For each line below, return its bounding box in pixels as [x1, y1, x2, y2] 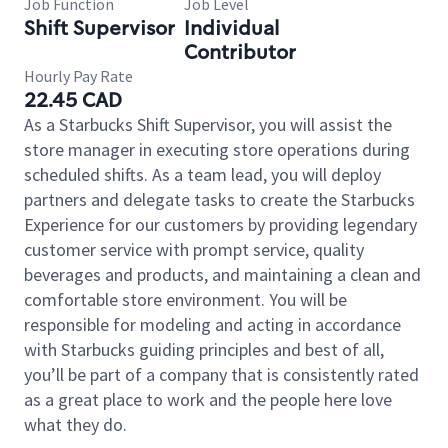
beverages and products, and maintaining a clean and [24, 263, 421, 286]
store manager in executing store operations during [24, 138, 410, 161]
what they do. [24, 413, 127, 436]
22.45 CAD [24, 87, 122, 113]
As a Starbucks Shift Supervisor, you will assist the [24, 113, 392, 136]
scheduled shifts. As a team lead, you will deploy [24, 163, 381, 186]
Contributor [184, 39, 296, 65]
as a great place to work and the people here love [24, 388, 392, 411]
